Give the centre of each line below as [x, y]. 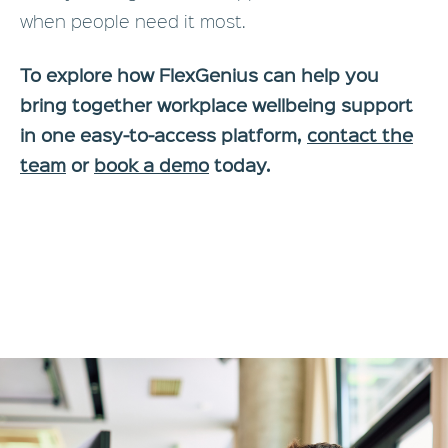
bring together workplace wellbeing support [216, 105]
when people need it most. [133, 21]
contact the [360, 135]
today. [240, 165]
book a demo [151, 165]
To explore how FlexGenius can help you [199, 75]
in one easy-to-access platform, [163, 135]
